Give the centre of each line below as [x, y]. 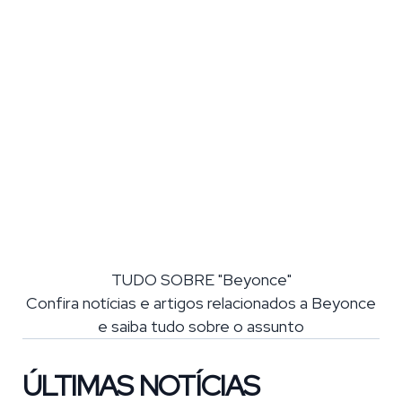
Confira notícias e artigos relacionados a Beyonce [201, 303]
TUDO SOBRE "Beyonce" [201, 280]
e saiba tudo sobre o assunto [201, 327]
